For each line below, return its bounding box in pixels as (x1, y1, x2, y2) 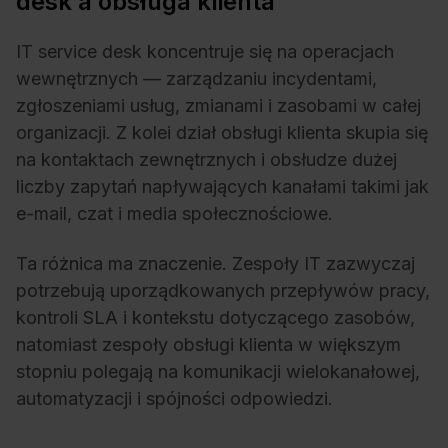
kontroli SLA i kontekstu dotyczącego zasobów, (16, 306, 415, 328)
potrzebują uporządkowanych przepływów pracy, (16, 279, 430, 301)
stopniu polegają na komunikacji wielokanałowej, (16, 360, 420, 382)
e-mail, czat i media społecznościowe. (16, 203, 333, 225)
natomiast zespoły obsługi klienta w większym (16, 333, 401, 355)
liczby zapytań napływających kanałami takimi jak (16, 176, 429, 198)
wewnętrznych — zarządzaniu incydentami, (16, 68, 377, 90)
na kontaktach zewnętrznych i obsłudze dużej (16, 149, 397, 171)
